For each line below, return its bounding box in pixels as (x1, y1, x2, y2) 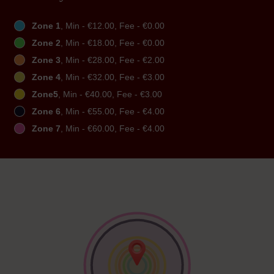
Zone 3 (32, 55, 61, 65)
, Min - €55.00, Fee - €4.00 (61, 106, 165, 117)
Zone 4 (32, 72, 61, 83)
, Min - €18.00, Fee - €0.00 (61, 38, 165, 48)
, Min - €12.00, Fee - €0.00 (61, 21, 165, 31)
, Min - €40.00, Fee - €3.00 (58, 89, 162, 100)
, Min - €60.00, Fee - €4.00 (61, 124, 165, 134)
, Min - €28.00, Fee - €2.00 (61, 55, 165, 65)
